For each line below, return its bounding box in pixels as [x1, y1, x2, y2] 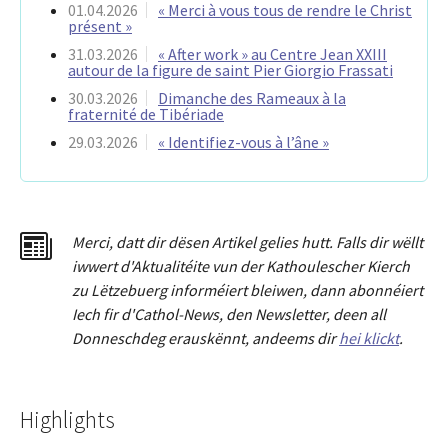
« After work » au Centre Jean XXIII [158, 44, 387, 65]
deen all [330, 304, 386, 325]
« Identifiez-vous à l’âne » [158, 132, 329, 153]
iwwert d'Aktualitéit [72, 256, 201, 277]
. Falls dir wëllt [329, 232, 423, 253]
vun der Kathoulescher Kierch [212, 256, 410, 277]
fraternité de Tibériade [68, 104, 224, 125]
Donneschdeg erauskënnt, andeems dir [72, 328, 339, 349]
